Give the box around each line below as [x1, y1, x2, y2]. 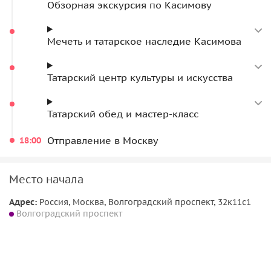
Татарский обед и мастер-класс [47, 107, 198, 120]
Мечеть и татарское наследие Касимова [47, 34, 241, 47]
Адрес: [9, 196, 37, 207]
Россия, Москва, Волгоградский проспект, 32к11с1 [37, 196, 251, 207]
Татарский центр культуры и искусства [47, 71, 233, 83]
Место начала [9, 172, 83, 186]
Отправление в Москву [47, 134, 158, 146]
